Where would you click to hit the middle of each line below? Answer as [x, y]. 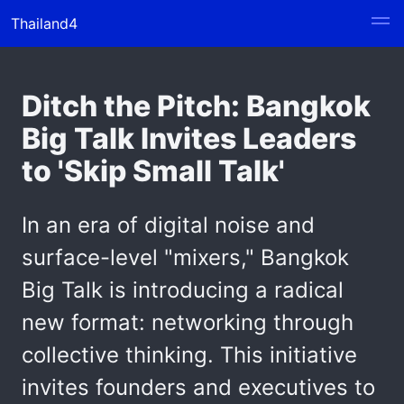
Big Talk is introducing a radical [183, 290]
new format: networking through [188, 322]
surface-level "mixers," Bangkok [185, 257]
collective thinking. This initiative [189, 355]
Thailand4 [44, 23]
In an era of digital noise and [168, 225]
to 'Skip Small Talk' [153, 171]
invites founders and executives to [198, 387]
